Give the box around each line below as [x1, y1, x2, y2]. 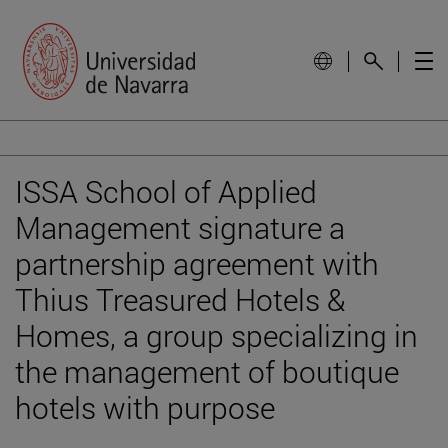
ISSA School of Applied [15, 171, 317, 211]
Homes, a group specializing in [15, 315, 418, 355]
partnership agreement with [15, 243, 379, 283]
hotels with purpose [15, 387, 275, 427]
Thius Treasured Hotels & [15, 279, 345, 319]
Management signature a [15, 207, 345, 247]
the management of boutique [15, 351, 399, 391]
